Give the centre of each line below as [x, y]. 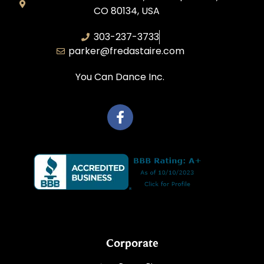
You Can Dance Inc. [120, 77]
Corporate [132, 242]
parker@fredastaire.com [127, 51]
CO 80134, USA [126, 11]
